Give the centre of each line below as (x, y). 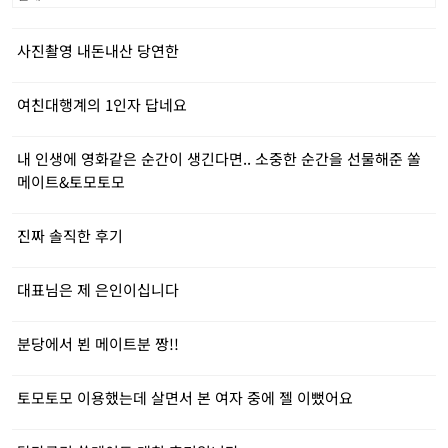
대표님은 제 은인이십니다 (98, 289)
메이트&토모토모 (71, 181)
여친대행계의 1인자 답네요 (102, 104)
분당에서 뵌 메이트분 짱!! (98, 343)
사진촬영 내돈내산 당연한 (98, 50)
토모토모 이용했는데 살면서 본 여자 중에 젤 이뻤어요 (185, 397)
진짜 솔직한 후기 (70, 235)
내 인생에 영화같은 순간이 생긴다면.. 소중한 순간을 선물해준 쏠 (219, 158)
